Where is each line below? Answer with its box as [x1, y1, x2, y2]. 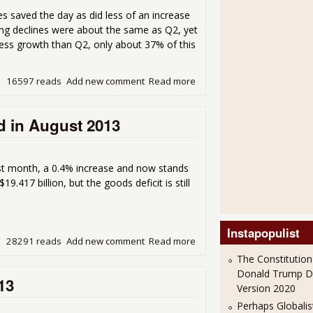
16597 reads [6, 74, 62, 87]
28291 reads [6, 234, 62, 247]
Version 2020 [236, 282, 296, 296]
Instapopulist [226, 224, 300, 242]
